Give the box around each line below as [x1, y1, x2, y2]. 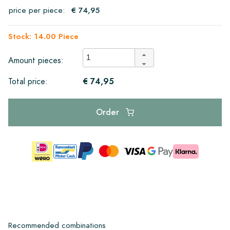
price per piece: [9, 5, 65, 15]
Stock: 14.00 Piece [8, 31, 79, 42]
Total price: [8, 75, 48, 87]
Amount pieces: [8, 55, 64, 66]
